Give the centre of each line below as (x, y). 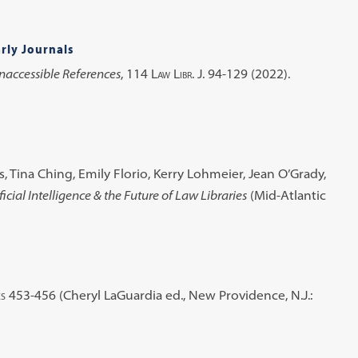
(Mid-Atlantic (286, 195)
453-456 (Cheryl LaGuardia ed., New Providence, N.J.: (159, 295)
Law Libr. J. (177, 74)
